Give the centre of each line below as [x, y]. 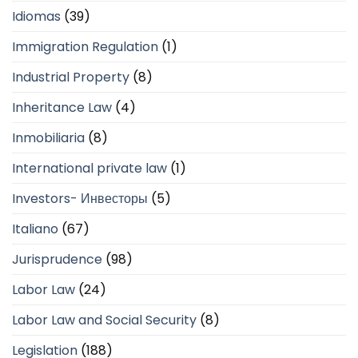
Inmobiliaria [48, 138]
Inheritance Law [62, 108]
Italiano [35, 229]
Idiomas [36, 17]
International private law [89, 169]
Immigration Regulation [85, 47]
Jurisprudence [57, 260]
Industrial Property [71, 78]
